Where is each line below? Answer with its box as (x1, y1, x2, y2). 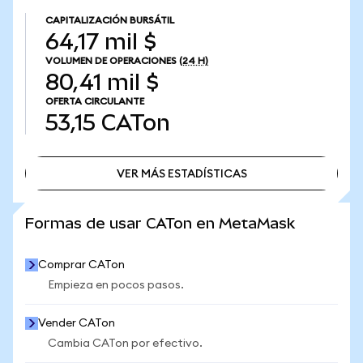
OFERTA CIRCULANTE (45, 96, 144, 106)
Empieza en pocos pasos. (48, 280, 184, 291)
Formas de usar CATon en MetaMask (25, 215, 295, 232)
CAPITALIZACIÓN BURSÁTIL (45, 15, 174, 25)
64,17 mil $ (45, 29, 156, 54)
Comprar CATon (38, 259, 125, 271)
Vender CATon (38, 318, 115, 329)
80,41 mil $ (45, 70, 159, 95)
